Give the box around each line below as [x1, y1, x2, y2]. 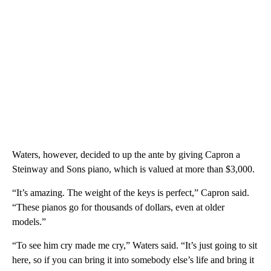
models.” [12, 217, 46, 227]
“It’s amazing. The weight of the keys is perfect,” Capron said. [12, 188, 249, 198]
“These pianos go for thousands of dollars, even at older [12, 202, 224, 213]
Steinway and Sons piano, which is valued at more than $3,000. [12, 164, 255, 175]
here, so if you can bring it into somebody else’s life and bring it [12, 255, 254, 266]
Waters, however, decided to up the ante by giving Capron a [12, 149, 240, 160]
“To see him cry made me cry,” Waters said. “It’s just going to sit [12, 240, 257, 251]
